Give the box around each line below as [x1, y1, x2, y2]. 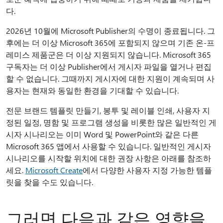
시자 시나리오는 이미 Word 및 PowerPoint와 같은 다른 [6, 129, 199, 139]
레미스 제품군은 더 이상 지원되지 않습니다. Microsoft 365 [6, 49, 211, 60]
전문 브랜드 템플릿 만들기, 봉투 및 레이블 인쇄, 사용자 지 [6, 105, 210, 115]
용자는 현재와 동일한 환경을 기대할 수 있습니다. [6, 85, 183, 96]
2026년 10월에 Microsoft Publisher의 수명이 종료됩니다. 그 [6, 25, 215, 36]
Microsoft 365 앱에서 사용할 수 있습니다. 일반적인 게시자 [6, 141, 211, 151]
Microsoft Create [25, 165, 83, 175]
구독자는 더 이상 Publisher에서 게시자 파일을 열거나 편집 [6, 61, 212, 72]
